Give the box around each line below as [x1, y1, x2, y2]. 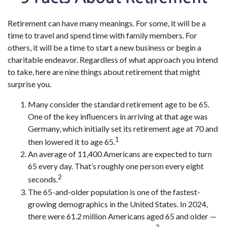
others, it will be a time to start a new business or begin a [8, 43, 201, 52]
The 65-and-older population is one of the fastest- [28, 186, 200, 197]
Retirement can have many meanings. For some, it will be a [8, 18, 206, 28]
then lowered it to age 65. [28, 137, 115, 147]
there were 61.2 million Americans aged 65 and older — [28, 211, 216, 221]
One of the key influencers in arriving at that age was [28, 111, 208, 121]
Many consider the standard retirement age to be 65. [28, 99, 209, 109]
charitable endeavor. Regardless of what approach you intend [8, 55, 218, 64]
